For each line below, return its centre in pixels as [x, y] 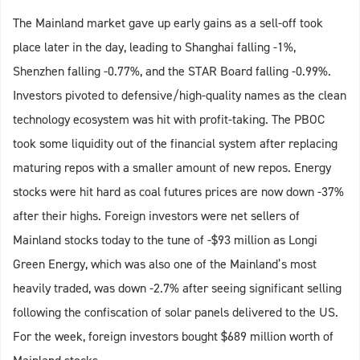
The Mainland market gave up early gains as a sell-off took [168, 22]
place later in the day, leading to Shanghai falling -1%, [154, 47]
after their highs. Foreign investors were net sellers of [156, 215]
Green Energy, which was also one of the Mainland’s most [165, 264]
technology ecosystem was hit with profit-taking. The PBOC [169, 119]
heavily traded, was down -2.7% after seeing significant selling [177, 288]
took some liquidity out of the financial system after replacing [175, 143]
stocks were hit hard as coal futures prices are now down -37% [178, 191]
